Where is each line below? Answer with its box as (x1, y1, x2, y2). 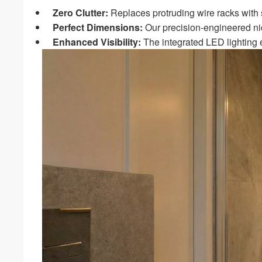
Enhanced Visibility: (53, 35, 142, 49)
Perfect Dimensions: (53, 20, 143, 34)
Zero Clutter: (53, 5, 109, 19)
